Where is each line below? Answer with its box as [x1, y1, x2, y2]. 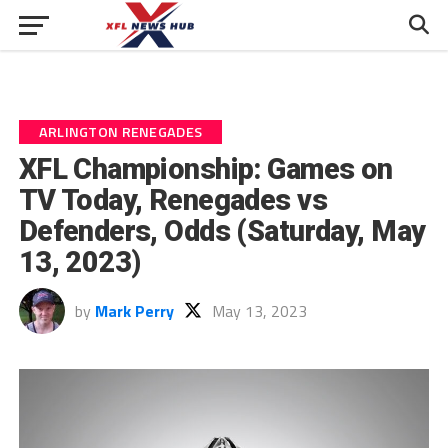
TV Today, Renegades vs [18, 183, 327, 217]
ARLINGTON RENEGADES [38, 121, 203, 143]
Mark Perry [94, 299, 174, 323]
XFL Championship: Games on [18, 152, 393, 186]
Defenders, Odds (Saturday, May [18, 214, 426, 248]
